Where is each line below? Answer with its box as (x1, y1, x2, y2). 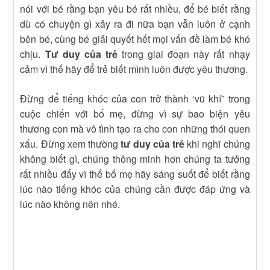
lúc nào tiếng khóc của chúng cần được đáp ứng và (20, 182, 250, 196)
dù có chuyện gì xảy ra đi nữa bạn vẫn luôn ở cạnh (20, 17, 250, 31)
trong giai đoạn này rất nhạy (117, 47, 250, 61)
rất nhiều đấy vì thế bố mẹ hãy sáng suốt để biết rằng (20, 167, 250, 181)
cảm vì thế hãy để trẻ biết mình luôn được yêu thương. (20, 62, 248, 77)
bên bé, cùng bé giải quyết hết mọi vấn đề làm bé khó (20, 32, 250, 46)
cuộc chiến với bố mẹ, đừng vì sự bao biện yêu (20, 107, 250, 121)
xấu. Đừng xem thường (20, 137, 121, 151)
